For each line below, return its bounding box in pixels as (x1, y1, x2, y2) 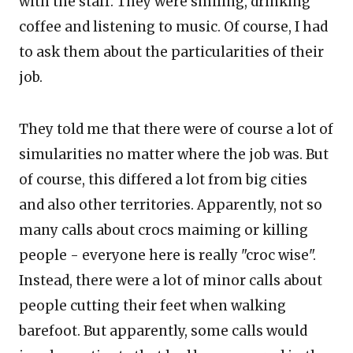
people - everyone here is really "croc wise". (19, 247, 316, 264)
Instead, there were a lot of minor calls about (19, 272, 322, 289)
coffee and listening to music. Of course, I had (19, 18, 328, 35)
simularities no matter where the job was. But (19, 146, 329, 163)
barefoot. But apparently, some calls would (19, 322, 307, 340)
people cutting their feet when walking (19, 297, 286, 314)
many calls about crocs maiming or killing (19, 221, 308, 239)
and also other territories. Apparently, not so (19, 196, 322, 214)
